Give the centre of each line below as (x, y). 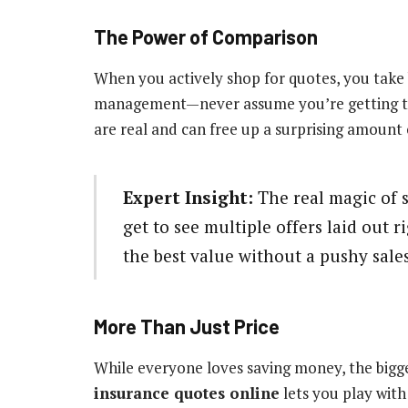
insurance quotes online (187, 393)
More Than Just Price (187, 326)
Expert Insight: (188, 198)
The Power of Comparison (206, 37)
